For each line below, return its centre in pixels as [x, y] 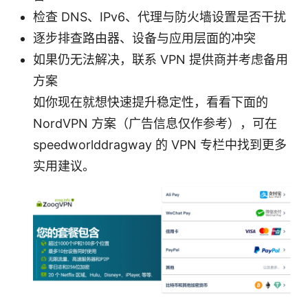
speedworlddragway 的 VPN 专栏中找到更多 [160, 144]
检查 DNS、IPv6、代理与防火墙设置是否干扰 [159, 16]
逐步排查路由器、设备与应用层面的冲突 [144, 38]
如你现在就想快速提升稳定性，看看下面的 [151, 102]
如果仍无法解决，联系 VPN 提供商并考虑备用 [161, 59]
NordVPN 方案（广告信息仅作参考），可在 [155, 123]
